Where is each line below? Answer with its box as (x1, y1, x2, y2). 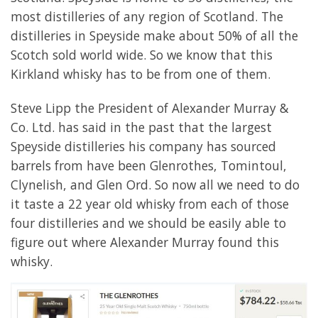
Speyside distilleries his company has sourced (11, 138, 276, 155)
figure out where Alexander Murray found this (11, 234, 279, 251)
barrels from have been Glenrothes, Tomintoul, (11, 157, 287, 175)
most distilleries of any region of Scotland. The (11, 7, 283, 25)
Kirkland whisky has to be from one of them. (11, 65, 270, 82)
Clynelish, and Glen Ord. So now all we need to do (11, 176, 300, 194)
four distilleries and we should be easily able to (11, 214, 286, 232)
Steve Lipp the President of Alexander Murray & (11, 99, 289, 117)
